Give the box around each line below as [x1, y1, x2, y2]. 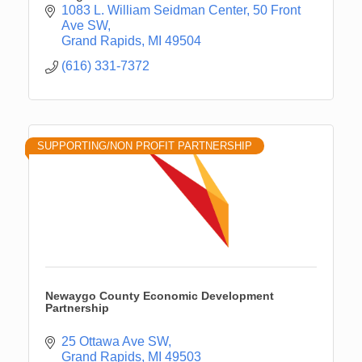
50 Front [253, 2, 301, 17]
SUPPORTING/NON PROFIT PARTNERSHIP [37, 139, 252, 152]
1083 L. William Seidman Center [61, 2, 246, 17]
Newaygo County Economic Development [45, 288, 274, 302]
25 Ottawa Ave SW [61, 334, 168, 348]
